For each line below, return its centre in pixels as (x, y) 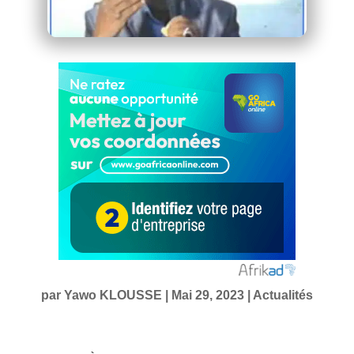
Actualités (282, 295)
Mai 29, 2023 (207, 295)
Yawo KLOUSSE (113, 295)
